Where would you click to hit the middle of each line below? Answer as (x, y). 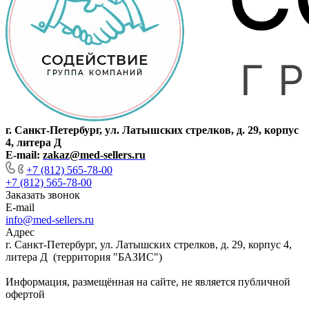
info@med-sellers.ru (50, 220)
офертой (25, 294)
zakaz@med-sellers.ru (94, 155)
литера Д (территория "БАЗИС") (84, 257)
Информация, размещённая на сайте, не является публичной (148, 282)
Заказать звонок (43, 195)
